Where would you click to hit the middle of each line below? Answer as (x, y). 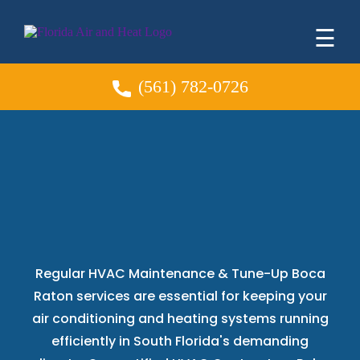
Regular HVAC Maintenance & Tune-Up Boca (180, 274)
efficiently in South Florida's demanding (180, 342)
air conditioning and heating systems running (180, 319)
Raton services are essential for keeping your (180, 297)
